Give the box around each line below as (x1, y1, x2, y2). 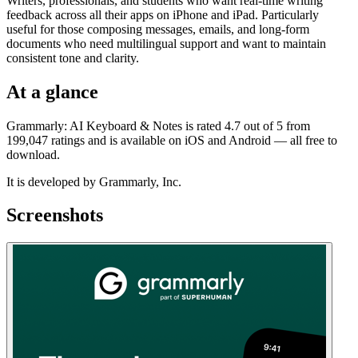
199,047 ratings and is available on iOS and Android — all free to (6, 133, 337, 147)
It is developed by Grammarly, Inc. (6, 174, 181, 189)
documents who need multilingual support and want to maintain (6, 36, 326, 50)
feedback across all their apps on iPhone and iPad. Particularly (6, 7, 319, 22)
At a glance (6, 81, 98, 102)
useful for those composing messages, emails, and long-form (6, 22, 309, 36)
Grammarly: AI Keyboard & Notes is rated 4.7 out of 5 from (6, 118, 310, 133)
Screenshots (6, 205, 103, 226)
